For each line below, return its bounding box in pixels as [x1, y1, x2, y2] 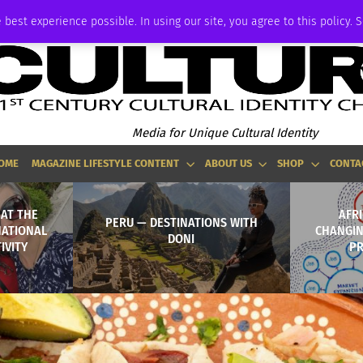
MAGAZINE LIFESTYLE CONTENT [32, 157, 180, 169]
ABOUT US [204, 157, 252, 169]
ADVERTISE [10, 9, 48, 19]
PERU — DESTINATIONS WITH [105, 214, 258, 230]
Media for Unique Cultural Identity [131, 125, 318, 140]
